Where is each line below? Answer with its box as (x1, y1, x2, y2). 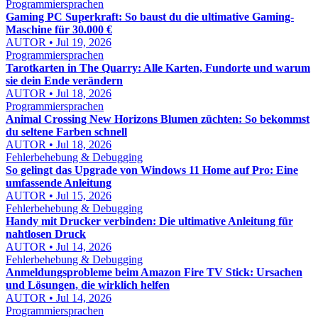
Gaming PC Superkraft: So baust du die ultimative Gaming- (6, 11, 294, 23)
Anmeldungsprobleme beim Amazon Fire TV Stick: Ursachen (6, 266, 302, 278)
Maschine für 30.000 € (6, 23, 112, 35)
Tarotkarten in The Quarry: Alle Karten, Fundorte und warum (6, 62, 310, 74)
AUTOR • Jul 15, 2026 (6, 190, 111, 202)
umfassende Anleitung (6, 177, 111, 189)
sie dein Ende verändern (6, 75, 123, 87)
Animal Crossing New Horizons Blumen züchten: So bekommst (6, 113, 309, 125)
